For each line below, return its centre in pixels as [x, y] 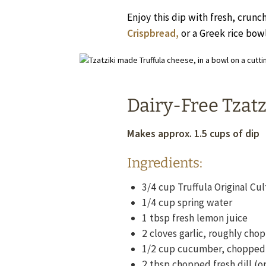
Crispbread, [153, 33]
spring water [205, 203]
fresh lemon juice [210, 218]
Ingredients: [165, 163]
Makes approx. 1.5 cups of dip [194, 133]
